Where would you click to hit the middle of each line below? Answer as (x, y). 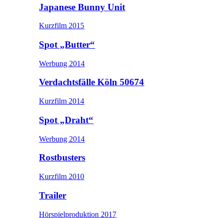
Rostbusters (62, 158)
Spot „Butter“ (67, 45)
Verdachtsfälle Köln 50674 (92, 82)
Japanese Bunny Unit (82, 7)
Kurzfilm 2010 (62, 177)
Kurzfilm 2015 (62, 26)
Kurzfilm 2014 (62, 101)
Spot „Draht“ (66, 120)
